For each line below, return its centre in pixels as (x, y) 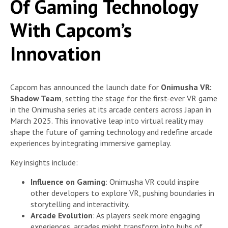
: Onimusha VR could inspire (152, 182)
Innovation (56, 53)
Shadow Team (36, 98)
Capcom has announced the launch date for (85, 87)
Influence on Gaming (68, 182)
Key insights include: (44, 163)
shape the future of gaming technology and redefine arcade (111, 132)
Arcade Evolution (62, 216)
